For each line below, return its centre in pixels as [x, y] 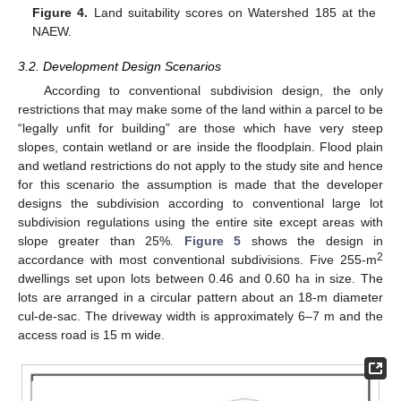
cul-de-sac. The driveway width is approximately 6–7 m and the [200, 316]
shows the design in [312, 240]
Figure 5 [213, 240]
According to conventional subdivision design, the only [213, 90]
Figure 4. [60, 13]
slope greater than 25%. [101, 240]
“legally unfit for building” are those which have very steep [200, 128]
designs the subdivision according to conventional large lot [200, 203]
